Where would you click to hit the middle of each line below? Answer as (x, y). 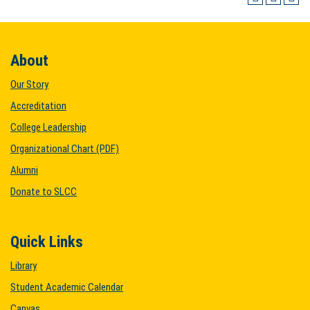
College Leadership (48, 127)
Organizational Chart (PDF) (65, 149)
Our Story (29, 84)
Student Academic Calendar (67, 287)
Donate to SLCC (44, 192)
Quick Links (47, 241)
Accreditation (38, 106)
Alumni (24, 170)
